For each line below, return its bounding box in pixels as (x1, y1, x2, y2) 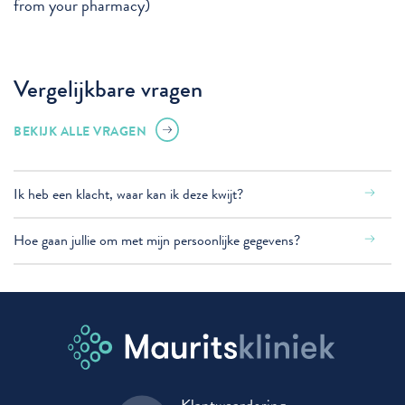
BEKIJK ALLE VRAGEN (14, 121, 146, 140)
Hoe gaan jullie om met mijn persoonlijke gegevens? (14, 230, 300, 251)
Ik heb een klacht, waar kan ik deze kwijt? (14, 183, 243, 204)
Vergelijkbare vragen (14, 72, 202, 106)
